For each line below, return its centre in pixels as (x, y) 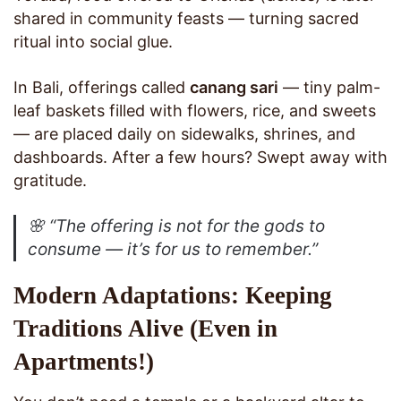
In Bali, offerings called (102, 88)
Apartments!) (84, 362)
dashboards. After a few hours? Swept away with (200, 158)
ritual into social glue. (93, 42)
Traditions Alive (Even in (145, 329)
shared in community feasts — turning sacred (186, 19)
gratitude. (50, 181)
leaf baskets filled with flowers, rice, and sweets (195, 111)
